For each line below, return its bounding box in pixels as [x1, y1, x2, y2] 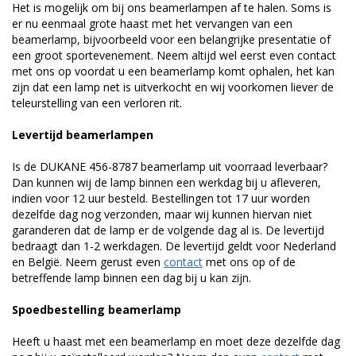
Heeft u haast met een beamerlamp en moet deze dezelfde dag [12, 333, 340, 349]
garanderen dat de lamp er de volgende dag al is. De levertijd [12, 222, 324, 238]
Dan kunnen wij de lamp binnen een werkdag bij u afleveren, [12, 174, 321, 190]
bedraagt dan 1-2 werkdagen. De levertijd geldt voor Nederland [12, 238, 336, 253]
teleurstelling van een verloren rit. [12, 95, 182, 110]
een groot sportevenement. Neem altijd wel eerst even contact [12, 47, 336, 63]
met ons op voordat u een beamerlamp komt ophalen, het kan [12, 63, 335, 79]
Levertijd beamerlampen [12, 126, 153, 142]
